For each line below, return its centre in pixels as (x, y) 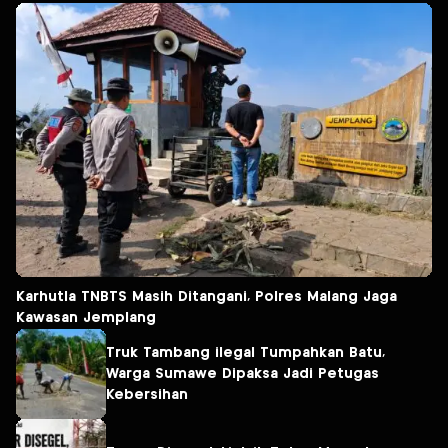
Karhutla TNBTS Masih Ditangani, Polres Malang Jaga (206, 297)
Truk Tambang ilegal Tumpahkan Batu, (245, 352)
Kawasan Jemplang (86, 318)
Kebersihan (147, 394)
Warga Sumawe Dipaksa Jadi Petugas (242, 373)
